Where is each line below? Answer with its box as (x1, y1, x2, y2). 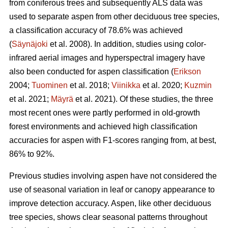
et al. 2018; (68, 81, 111, 90)
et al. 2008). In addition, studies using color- (48, 40, 206, 49)
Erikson (174, 67, 201, 76)
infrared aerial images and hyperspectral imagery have (9, 53, 205, 63)
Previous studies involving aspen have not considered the (9, 172, 217, 181)
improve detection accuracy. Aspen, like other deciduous (9, 199, 211, 208)
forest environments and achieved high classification (9, 122, 197, 131)
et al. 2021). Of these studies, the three (73, 95, 213, 104)
